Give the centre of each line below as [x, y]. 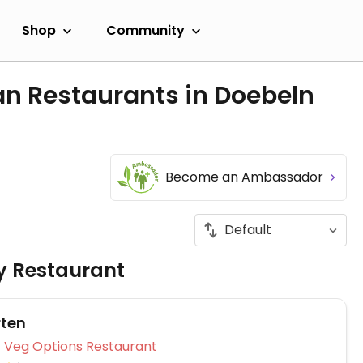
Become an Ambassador [246, 177]
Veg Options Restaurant [122, 346]
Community [145, 30]
